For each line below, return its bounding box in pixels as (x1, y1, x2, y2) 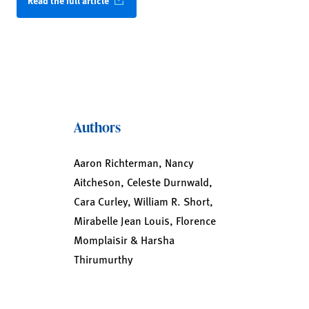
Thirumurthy (73, 251, 133, 267)
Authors (73, 117, 121, 137)
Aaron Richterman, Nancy (73, 154, 194, 170)
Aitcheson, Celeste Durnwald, (73, 174, 212, 190)
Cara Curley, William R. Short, (73, 193, 213, 209)
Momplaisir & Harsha (73, 232, 175, 248)
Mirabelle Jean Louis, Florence (73, 212, 216, 228)
